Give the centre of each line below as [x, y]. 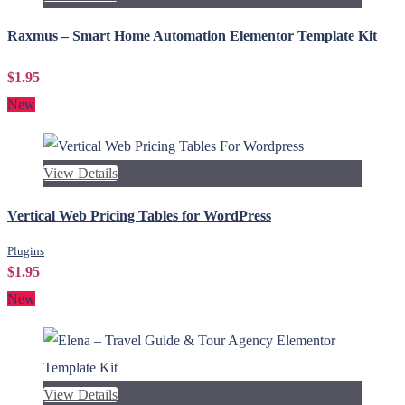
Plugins [26, 250]
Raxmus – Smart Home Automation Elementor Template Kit [192, 36]
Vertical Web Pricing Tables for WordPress [139, 215]
